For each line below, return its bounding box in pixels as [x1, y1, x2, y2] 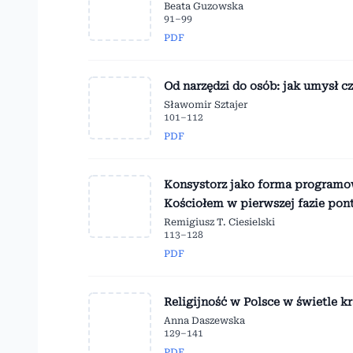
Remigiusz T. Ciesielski [164, 217, 275, 229]
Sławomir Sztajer [164, 99, 248, 111]
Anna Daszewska [164, 315, 245, 327]
